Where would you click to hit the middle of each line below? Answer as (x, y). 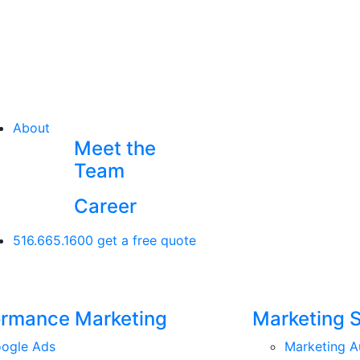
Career (105, 206)
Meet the (115, 148)
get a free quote (147, 240)
